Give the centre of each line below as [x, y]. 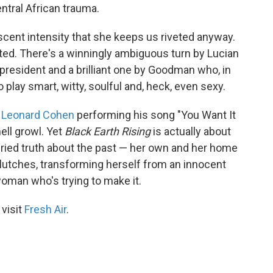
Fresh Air [45, 209]
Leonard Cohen [38, 115]
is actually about [191, 131]
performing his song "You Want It [155, 115]
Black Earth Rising [108, 131]
